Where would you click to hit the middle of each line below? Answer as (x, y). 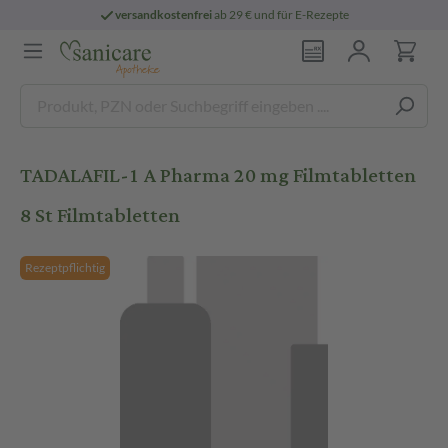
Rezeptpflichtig (65, 267)
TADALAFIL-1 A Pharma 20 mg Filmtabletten (218, 175)
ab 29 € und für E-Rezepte (281, 14)
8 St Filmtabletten (100, 215)
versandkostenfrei (164, 14)
